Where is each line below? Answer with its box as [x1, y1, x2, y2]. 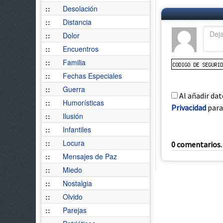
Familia [63, 57, 86, 67]
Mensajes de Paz [63, 151, 117, 161]
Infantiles [63, 124, 91, 134]
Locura [63, 138, 85, 148]
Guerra [63, 84, 85, 94]
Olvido [63, 192, 83, 202]
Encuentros [63, 44, 99, 54]
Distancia [63, 17, 92, 27]
